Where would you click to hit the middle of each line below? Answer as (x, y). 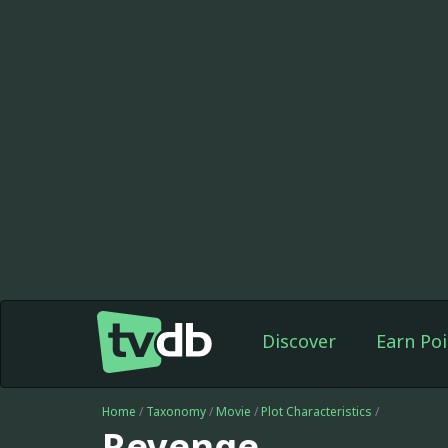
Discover (298, 341)
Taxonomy (176, 411)
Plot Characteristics (316, 411)
